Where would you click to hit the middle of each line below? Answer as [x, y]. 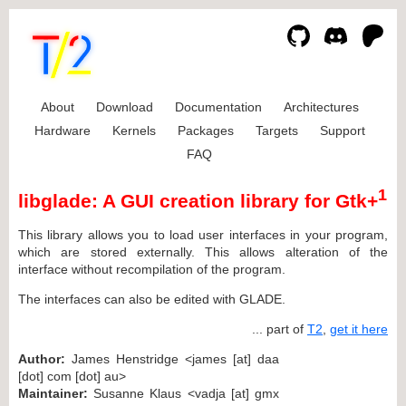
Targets [276, 130]
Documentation [218, 107]
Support [342, 130]
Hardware [62, 130]
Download [124, 107]
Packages [205, 130]
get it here [359, 329]
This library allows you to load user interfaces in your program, [203, 234]
